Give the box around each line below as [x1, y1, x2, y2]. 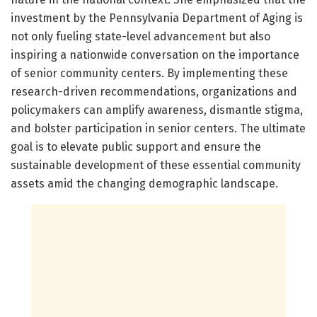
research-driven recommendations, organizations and [11, 84, 297, 98]
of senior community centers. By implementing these [11, 66, 288, 80]
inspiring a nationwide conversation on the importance [11, 47, 299, 62]
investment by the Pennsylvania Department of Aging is [11, 11, 303, 25]
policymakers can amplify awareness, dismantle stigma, [11, 103, 303, 117]
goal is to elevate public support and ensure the [11, 139, 261, 154]
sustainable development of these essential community [11, 158, 301, 172]
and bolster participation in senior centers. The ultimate [11, 121, 306, 135]
